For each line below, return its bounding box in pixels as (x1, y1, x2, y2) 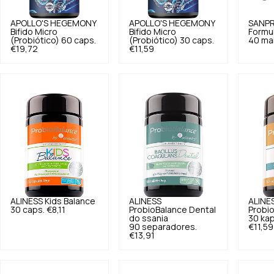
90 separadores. (129, 223, 198, 231)
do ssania (129, 214, 169, 223)
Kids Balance (45, 197, 95, 206)
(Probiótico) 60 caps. (10, 36, 96, 45)
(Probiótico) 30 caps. (129, 36, 215, 45)
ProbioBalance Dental (129, 206, 217, 214)
